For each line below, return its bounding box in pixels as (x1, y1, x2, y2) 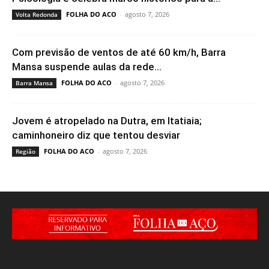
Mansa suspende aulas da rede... (12, 61, 162, 73)
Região (16, 147, 35, 156)
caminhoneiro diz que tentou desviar (12, 129, 180, 142)
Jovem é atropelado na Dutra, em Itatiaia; (12, 115, 202, 127)
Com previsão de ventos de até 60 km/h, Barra (12, 46, 226, 59)
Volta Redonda (16, 10, 58, 19)
